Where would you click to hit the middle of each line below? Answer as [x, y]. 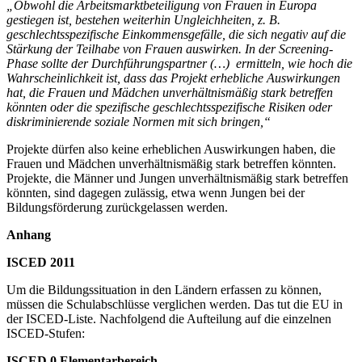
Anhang [29, 234]
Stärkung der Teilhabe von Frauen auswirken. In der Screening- [170, 48]
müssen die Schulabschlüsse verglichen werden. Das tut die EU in [175, 304]
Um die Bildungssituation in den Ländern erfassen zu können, [164, 289]
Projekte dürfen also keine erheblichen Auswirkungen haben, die [171, 149]
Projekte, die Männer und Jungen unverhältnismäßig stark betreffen [177, 178]
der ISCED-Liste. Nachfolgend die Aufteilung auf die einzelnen [169, 318]
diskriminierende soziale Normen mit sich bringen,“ [139, 121]
